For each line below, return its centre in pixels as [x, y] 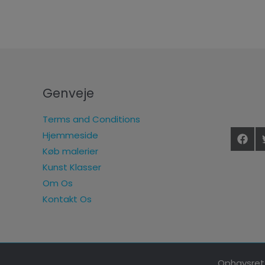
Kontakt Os [67, 199]
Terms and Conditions [91, 119]
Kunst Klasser [72, 167]
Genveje [68, 93]
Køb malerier [70, 151]
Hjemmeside [70, 135]
